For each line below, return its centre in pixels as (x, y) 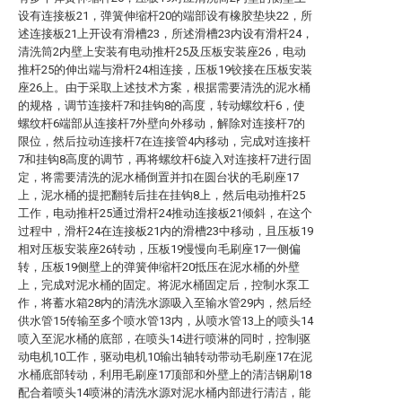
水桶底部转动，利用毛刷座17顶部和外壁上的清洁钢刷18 (165, 375)
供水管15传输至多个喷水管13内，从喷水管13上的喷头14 (166, 321)
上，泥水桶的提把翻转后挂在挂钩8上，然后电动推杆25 (162, 195)
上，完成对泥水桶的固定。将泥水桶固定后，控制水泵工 (164, 285)
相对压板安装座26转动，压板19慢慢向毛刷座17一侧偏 (159, 249)
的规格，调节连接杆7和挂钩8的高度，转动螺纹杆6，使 (162, 105)
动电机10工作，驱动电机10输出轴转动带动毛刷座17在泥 (165, 357)
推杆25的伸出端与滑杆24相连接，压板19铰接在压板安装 (165, 70)
